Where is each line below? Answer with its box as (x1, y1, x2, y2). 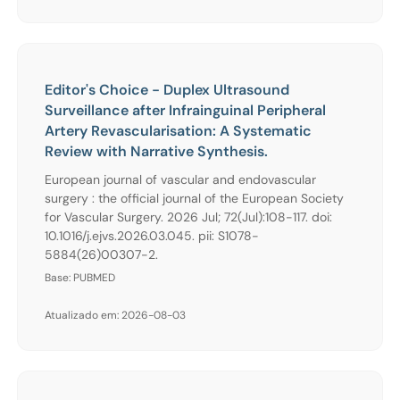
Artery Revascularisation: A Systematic (45, 121, 312, 140)
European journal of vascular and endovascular (45, 171, 316, 187)
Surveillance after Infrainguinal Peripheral (45, 100, 326, 120)
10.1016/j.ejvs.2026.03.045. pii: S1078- (45, 227, 259, 244)
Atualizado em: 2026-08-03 (45, 307, 186, 322)
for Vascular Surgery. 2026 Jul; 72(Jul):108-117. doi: (45, 208, 332, 225)
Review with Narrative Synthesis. (45, 141, 268, 161)
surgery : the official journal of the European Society (45, 189, 344, 206)
